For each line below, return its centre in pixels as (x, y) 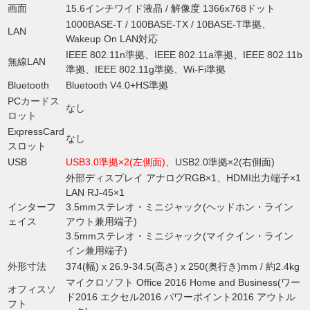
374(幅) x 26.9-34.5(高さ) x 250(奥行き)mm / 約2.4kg (183, 267)
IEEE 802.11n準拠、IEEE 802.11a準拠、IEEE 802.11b (184, 55)
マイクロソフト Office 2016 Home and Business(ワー (183, 283)
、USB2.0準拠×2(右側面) (220, 162)
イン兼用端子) (97, 251)
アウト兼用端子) (101, 222)
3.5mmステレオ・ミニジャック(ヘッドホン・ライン (180, 207)
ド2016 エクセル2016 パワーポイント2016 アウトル (181, 297)
